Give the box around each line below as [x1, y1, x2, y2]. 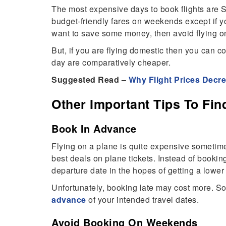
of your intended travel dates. [86, 194, 199, 206]
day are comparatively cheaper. [51, 56, 173, 69]
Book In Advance [51, 121, 137, 136]
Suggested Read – [51, 74, 129, 86]
